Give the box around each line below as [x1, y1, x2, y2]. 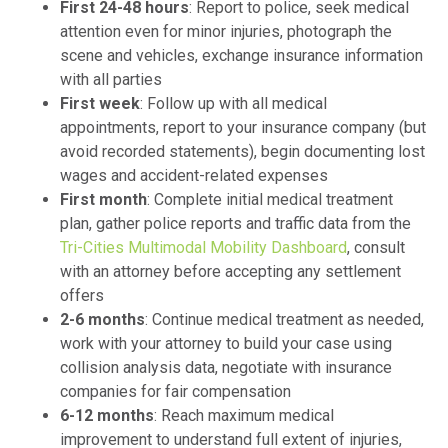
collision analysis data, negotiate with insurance [60, 358, 392, 378]
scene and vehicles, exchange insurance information [60, 46, 423, 66]
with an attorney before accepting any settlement [60, 262, 401, 282]
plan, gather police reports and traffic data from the [60, 214, 411, 234]
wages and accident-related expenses [60, 166, 328, 186]
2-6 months [60, 310, 145, 330]
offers [60, 286, 104, 306]
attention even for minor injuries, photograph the [60, 22, 392, 42]
